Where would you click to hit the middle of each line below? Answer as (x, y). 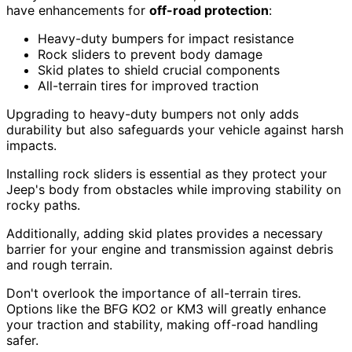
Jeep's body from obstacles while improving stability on (174, 190)
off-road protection (209, 11)
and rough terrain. (59, 265)
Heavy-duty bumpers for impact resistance (166, 39)
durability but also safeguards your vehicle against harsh (175, 130)
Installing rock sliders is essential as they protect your (167, 174)
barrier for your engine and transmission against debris (170, 249)
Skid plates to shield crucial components (159, 70)
